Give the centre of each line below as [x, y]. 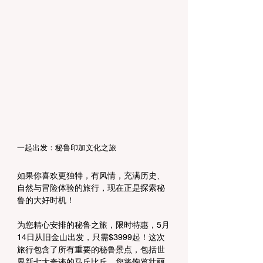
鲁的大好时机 [42, 200]
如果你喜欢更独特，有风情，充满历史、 [91, 176]
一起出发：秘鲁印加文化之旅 [67, 148]
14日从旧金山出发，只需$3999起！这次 [91, 237]
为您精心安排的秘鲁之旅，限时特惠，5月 [93, 225]
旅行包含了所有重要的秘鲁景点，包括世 [91, 250]
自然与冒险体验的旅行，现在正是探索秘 [91, 188]
